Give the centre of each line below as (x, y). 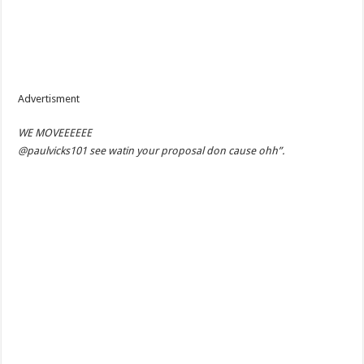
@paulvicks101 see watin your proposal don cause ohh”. (152, 151)
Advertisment (49, 99)
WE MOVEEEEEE (55, 133)
